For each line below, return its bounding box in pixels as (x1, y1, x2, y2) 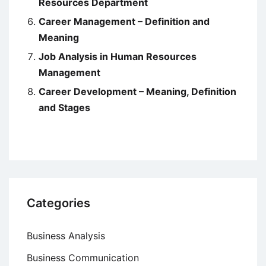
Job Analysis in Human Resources (39, 50, 197, 62)
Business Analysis (27, 229, 105, 242)
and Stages (39, 101, 90, 113)
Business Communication (27, 251, 139, 264)
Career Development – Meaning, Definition (39, 85, 236, 97)
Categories (27, 195, 90, 210)
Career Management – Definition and (39, 15, 210, 27)
